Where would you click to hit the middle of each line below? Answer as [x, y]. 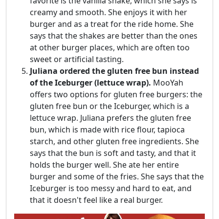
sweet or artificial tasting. [77, 59]
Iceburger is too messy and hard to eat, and [111, 188]
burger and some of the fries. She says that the [117, 177]
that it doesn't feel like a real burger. [96, 200]
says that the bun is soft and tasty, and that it [113, 153]
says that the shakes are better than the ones [114, 36]
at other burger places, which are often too [110, 48]
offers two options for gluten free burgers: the [116, 95]
